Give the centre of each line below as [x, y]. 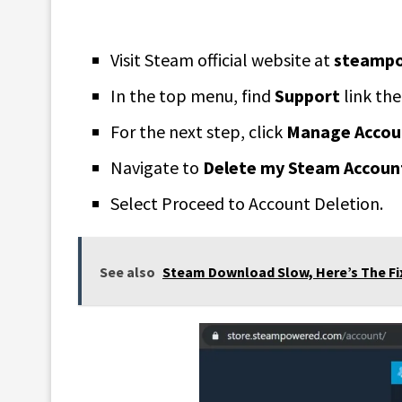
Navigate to [157, 167]
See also [127, 271]
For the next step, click [198, 131]
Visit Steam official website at [222, 59]
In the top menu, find [192, 95]
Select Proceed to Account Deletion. [247, 203]
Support [307, 95]
